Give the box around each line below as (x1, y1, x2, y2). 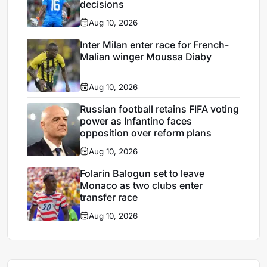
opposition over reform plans (80, 126, 212, 139)
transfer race (80, 191, 138, 203)
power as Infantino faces (80, 114, 193, 127)
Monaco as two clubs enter (80, 179, 203, 191)
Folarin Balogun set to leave (80, 167, 205, 179)
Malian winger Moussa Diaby (80, 50, 212, 63)
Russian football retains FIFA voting (80, 103, 240, 115)
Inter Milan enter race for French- (80, 38, 229, 51)
